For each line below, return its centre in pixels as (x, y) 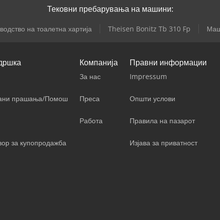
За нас (90, 76)
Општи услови (152, 98)
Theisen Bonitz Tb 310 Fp (149, 29)
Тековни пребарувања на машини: (110, 9)
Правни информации (168, 62)
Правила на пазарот (162, 121)
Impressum (148, 76)
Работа (91, 121)
